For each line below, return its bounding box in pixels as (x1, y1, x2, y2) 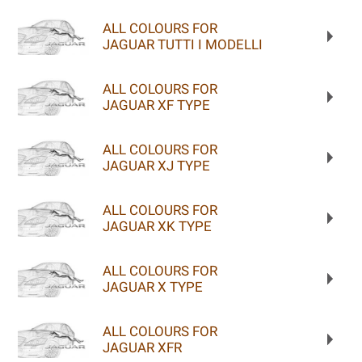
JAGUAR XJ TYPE (102, 157, 210, 174)
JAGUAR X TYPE (102, 278, 203, 295)
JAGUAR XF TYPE (102, 96, 210, 113)
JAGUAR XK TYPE (102, 217, 212, 234)
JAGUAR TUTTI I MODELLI (102, 36, 263, 53)
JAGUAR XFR (102, 339, 182, 356)
